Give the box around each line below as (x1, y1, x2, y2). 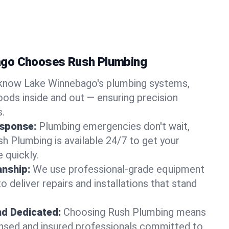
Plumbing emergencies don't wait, (39, 120, 190, 132)
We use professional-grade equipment (33, 163, 204, 175)
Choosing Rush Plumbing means (63, 206, 206, 218)
